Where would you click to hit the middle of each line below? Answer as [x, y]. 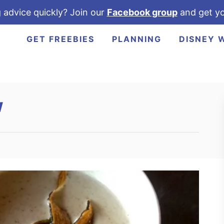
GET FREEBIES [60, 39]
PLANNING [136, 39]
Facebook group [142, 12]
